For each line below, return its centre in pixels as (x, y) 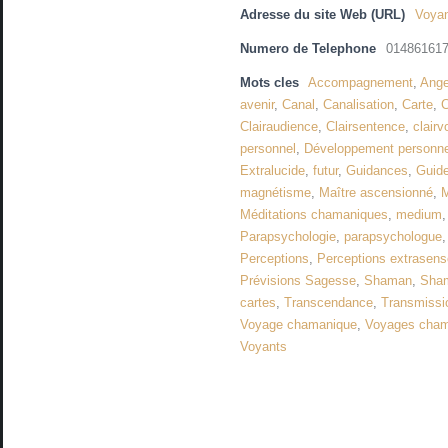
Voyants (264, 347)
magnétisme (276, 193)
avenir (257, 105)
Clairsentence (366, 127)
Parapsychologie (288, 237)
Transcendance (329, 303)
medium (419, 215)
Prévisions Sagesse (298, 281)
